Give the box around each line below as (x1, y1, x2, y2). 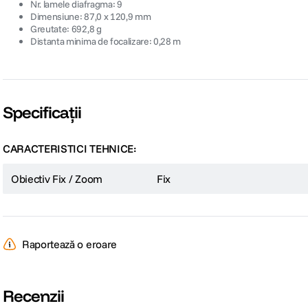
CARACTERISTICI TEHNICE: (3, 142, 137, 156)
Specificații (3, 102, 82, 123)
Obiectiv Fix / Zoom (11, 172, 102, 186)
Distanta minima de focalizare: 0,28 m (30, 35, 181, 48)
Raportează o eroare (22, 237, 117, 252)
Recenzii (3, 285, 65, 307)
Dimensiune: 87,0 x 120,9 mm (30, 10, 151, 23)
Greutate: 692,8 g (30, 23, 102, 36)
